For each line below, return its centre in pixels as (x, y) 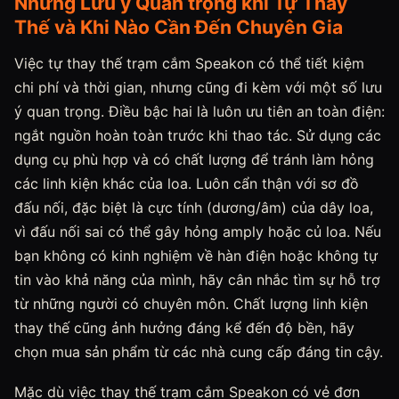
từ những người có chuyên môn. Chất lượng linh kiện (191, 304)
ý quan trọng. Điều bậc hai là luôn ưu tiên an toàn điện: (199, 111)
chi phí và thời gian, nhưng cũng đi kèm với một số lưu (198, 87)
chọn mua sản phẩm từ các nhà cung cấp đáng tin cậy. (199, 352)
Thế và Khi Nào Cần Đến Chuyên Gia (179, 27)
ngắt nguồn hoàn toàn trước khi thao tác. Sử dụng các (198, 135)
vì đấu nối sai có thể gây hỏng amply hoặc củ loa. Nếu (198, 232)
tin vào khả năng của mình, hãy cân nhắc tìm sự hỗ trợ (197, 280)
